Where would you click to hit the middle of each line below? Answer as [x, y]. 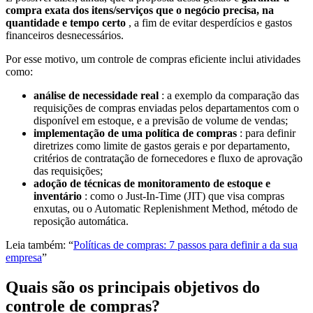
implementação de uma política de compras [135, 133]
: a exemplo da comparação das [229, 96]
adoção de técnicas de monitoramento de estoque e [152, 184]
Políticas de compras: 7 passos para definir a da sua [185, 245]
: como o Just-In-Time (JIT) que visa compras [183, 196]
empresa [24, 258]
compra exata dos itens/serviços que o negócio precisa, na [140, 10]
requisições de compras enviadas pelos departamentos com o [166, 108]
